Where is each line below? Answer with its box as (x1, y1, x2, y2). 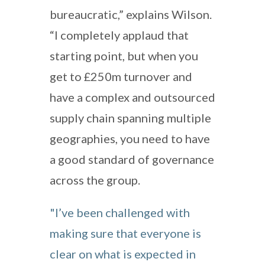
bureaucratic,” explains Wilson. (50, 7, 212, 21)
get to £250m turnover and (50, 69, 192, 83)
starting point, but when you (50, 48, 198, 63)
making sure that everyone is (50, 225, 201, 240)
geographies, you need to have (50, 131, 210, 146)
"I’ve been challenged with (50, 205, 190, 219)
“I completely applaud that (50, 27, 189, 42)
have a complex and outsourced (50, 89, 215, 104)
